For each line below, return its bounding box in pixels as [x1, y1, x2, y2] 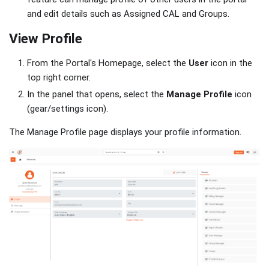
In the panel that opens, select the [27, 89, 166, 100]
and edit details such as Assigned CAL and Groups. [27, 8, 229, 20]
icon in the [208, 58, 252, 69]
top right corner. [27, 72, 91, 83]
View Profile [9, 31, 82, 47]
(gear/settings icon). [27, 103, 108, 115]
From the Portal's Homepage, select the [27, 58, 189, 69]
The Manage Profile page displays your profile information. [9, 127, 241, 138]
